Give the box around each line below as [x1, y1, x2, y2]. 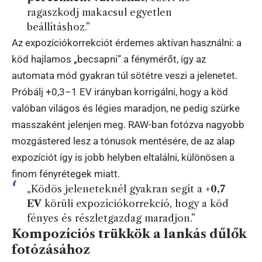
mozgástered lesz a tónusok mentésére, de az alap [12, 135, 235, 147]
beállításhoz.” [26, 21, 90, 33]
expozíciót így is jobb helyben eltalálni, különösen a [12, 151, 235, 164]
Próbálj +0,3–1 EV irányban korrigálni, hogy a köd [12, 86, 228, 98]
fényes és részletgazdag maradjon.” [26, 212, 195, 225]
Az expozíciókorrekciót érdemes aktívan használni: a [12, 37, 242, 49]
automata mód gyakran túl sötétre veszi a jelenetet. [12, 70, 237, 82]
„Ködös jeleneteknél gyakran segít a [26, 183, 205, 195]
